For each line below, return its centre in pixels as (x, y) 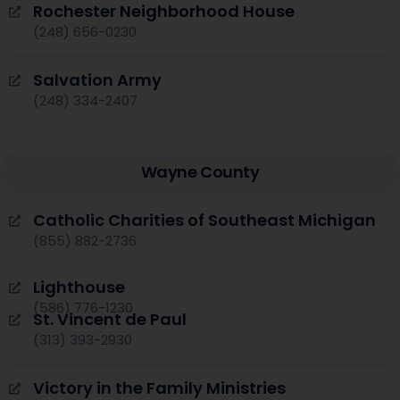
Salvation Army (97, 79)
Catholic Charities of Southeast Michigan (204, 220)
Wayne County (200, 171)
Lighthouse (79, 287)
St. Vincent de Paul (110, 319)
